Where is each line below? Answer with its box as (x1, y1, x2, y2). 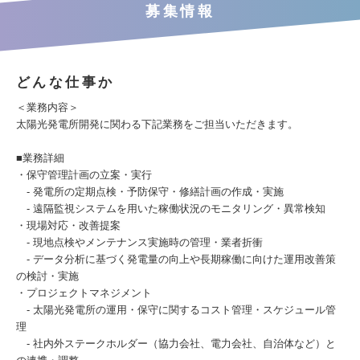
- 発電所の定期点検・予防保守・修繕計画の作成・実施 (16, 186, 284, 198)
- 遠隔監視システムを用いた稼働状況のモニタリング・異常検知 (16, 202, 325, 215)
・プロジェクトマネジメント (16, 287, 152, 299)
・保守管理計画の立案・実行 (16, 169, 152, 181)
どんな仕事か (16, 75, 115, 90)
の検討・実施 (16, 270, 79, 282)
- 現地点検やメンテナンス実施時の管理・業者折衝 (16, 236, 263, 248)
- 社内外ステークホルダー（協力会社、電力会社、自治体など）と (16, 337, 336, 350)
